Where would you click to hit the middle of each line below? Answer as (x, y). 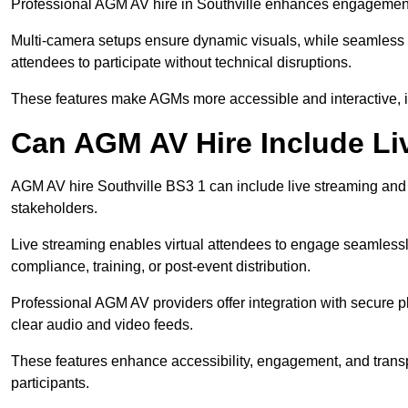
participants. (50, 383)
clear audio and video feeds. (102, 325)
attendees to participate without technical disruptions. (181, 63)
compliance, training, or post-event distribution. (161, 267)
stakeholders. (54, 209)
